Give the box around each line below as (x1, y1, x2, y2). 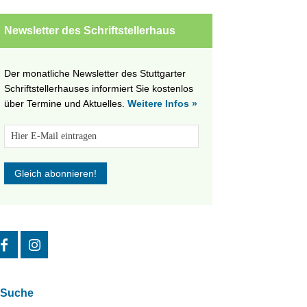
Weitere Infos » (127, 98, 197, 109)
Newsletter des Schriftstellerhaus (4, 25, 175, 36)
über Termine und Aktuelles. (4, 98, 127, 109)
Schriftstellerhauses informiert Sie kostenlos (4, 83, 193, 94)
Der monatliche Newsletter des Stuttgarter (4, 68, 186, 79)
